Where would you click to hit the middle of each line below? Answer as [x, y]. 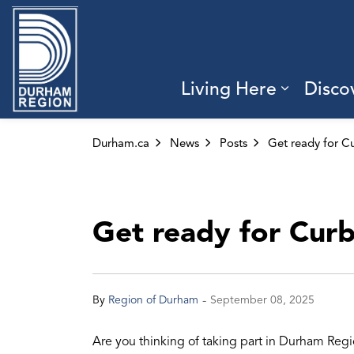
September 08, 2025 [262, 299]
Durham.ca [121, 143]
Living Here [229, 89]
